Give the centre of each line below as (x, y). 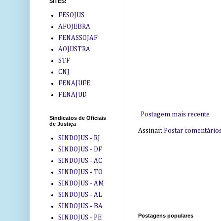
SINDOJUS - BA (80, 206)
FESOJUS (71, 15)
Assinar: (151, 131)
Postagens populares (166, 216)
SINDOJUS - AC (80, 161)
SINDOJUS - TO (80, 172)
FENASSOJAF (78, 38)
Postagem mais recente (175, 115)
